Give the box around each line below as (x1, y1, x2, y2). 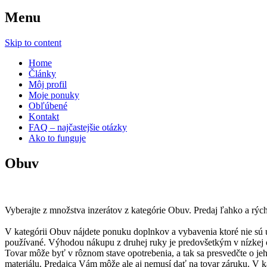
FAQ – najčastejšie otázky (29, 122, 127, 132)
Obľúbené (29, 100, 67, 111)
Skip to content (5, 37, 61, 48)
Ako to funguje (29, 132, 86, 143)
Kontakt (29, 111, 59, 122)
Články (29, 68, 56, 79)
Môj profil (29, 79, 67, 89)
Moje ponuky (29, 89, 79, 100)
